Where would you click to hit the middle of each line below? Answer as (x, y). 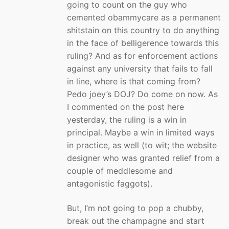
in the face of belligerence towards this (143, 43)
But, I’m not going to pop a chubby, (135, 208)
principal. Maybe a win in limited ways (141, 133)
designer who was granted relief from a (143, 158)
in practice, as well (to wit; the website (142, 145)
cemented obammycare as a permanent (144, 18)
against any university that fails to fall (140, 69)
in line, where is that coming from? (134, 82)
